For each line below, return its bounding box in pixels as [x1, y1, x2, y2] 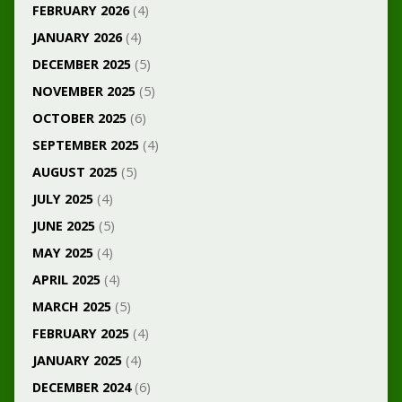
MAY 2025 [31, 244, 93, 261]
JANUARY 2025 [31, 352, 122, 369]
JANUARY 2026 [31, 29, 122, 46]
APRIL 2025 [31, 271, 100, 288]
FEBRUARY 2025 [31, 325, 129, 342]
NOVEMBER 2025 [31, 83, 135, 100]
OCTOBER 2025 [31, 109, 127, 127]
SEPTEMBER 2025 [31, 136, 139, 153]
